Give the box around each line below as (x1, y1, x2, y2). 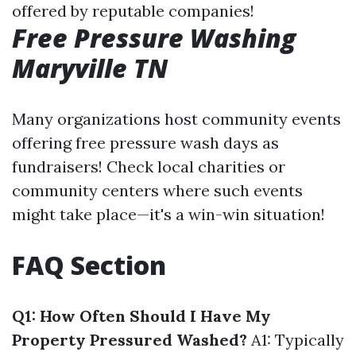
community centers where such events (12, 180, 303, 200)
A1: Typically (247, 330, 344, 350)
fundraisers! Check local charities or (12, 157, 285, 176)
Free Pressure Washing (12, 21, 296, 55)
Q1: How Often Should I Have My (12, 306, 271, 326)
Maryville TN (12, 51, 168, 85)
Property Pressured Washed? (12, 330, 247, 350)
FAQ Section (12, 248, 166, 282)
